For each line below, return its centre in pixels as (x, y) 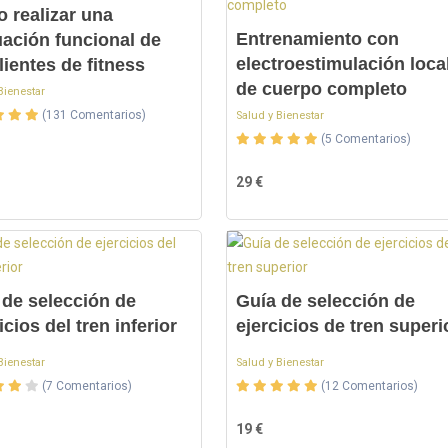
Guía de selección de (325, 301)
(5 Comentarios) (365, 139)
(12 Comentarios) (369, 386)
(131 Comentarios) (94, 115)
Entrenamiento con (317, 39)
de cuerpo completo (321, 89)
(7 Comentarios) (87, 386)
